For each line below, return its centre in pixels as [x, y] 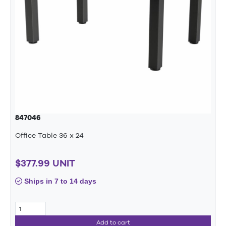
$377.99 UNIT [45, 163]
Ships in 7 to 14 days [59, 181]
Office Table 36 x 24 [49, 135]
